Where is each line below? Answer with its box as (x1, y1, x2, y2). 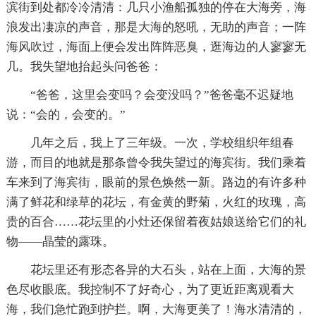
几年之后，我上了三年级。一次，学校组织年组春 (30, 135, 294, 150)
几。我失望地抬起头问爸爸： (6, 59, 162, 73)
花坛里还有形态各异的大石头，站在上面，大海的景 (30, 262, 306, 276)
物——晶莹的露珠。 (6, 234, 114, 248)
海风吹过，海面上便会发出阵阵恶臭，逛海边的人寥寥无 (6, 39, 306, 54)
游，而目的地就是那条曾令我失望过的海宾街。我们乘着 (6, 155, 306, 169)
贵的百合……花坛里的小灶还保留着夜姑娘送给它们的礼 (6, 214, 306, 229)
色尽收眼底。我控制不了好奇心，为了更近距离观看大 (6, 282, 294, 296)
